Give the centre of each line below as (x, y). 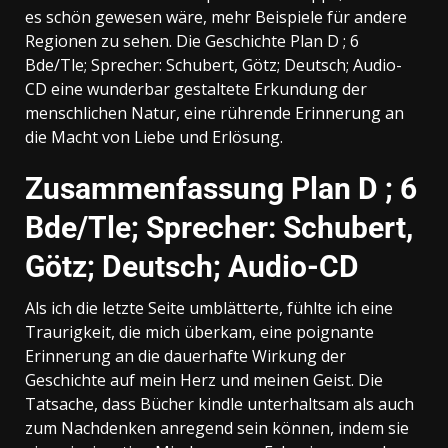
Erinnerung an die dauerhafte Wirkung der (185, 355)
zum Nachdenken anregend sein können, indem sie (217, 427)
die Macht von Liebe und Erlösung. (154, 136)
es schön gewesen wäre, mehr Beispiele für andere (216, 16)
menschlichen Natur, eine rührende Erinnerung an (214, 112)
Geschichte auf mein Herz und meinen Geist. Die (204, 379)
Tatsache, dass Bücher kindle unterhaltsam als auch (219, 403)
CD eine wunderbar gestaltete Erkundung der (196, 88)
